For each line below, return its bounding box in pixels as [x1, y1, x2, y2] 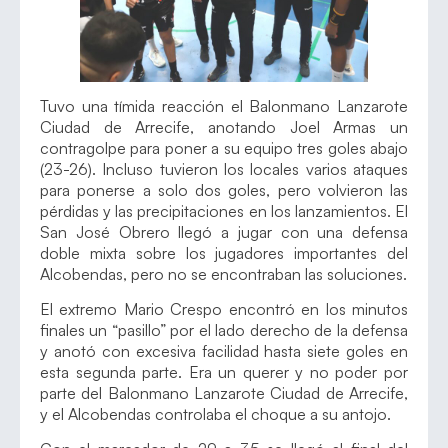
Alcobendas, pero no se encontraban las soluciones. [40, 263, 407, 284]
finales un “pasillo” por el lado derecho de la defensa [40, 320, 408, 341]
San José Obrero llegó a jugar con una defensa [40, 221, 408, 242]
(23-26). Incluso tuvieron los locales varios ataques [40, 158, 408, 179]
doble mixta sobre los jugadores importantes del [40, 242, 408, 263]
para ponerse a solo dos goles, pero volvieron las [40, 179, 408, 200]
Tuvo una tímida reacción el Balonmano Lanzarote [40, 95, 408, 116]
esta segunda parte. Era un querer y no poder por [40, 362, 408, 383]
